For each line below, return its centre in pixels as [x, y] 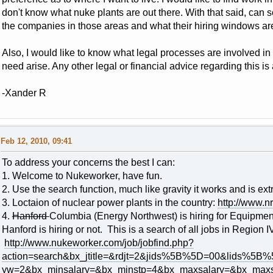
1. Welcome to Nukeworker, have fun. [82, 176]
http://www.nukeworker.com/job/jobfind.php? [99, 243]
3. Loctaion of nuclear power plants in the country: [109, 203]
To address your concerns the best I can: [88, 163]
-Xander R [24, 93]
